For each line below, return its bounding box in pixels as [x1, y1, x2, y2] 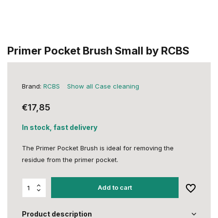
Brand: [22, 82, 43, 90]
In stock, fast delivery [22, 123, 97, 131]
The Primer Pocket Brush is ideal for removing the [22, 144, 174, 152]
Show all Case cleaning [67, 82, 139, 90]
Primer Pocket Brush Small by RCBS [7, 44, 189, 57]
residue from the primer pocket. [22, 156, 118, 163]
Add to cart [98, 183, 132, 191]
